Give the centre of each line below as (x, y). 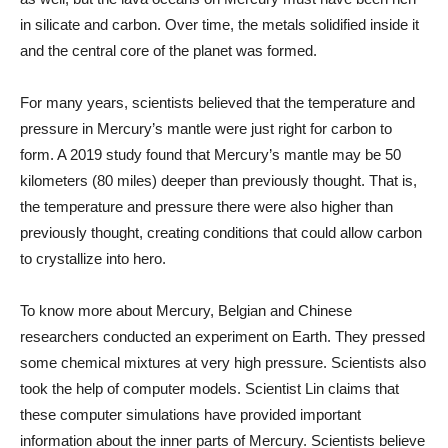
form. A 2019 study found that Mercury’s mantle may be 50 (210, 154)
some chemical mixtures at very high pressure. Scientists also (223, 362)
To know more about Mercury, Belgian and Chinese (186, 310)
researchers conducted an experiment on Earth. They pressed (222, 336)
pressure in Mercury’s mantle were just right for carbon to (206, 128)
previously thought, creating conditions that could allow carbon (221, 232)
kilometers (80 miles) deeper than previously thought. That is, (218, 180)
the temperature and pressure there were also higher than (206, 206)
